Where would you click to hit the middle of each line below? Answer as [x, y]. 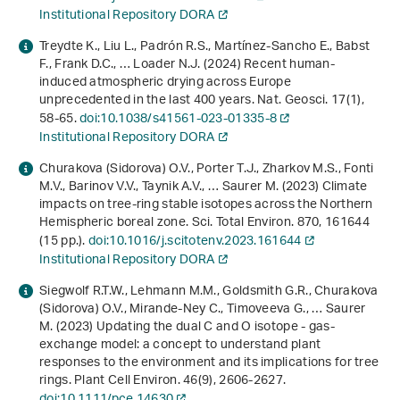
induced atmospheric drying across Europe [166, 83]
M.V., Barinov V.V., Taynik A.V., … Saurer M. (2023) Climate [204, 187]
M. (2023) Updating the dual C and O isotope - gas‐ [187, 328]
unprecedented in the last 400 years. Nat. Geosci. [185, 101]
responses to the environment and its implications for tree [209, 363]
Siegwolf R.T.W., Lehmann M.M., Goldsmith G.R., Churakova [209, 292]
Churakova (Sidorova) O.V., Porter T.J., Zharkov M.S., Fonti [207, 170]
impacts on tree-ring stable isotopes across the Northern [206, 205]
